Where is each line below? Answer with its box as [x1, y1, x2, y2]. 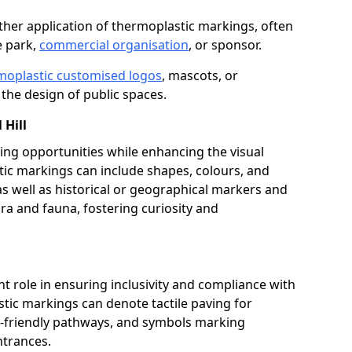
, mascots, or [162, 67, 238, 84]
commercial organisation [39, 36, 189, 53]
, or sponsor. [189, 36, 262, 53]
